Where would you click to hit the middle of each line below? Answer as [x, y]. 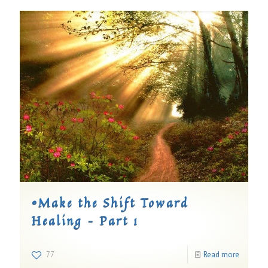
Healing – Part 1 [85, 221]
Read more [221, 255]
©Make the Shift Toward [110, 203]
